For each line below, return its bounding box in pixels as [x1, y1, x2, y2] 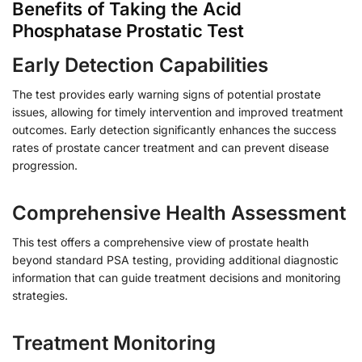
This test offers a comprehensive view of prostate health [12, 234, 309, 249]
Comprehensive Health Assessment [12, 200, 346, 225]
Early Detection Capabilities [12, 53, 268, 77]
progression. [12, 158, 78, 172]
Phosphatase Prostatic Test [12, 19, 244, 41]
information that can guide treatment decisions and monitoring [12, 270, 341, 284]
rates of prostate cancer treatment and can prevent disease [12, 140, 329, 154]
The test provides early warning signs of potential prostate [12, 86, 321, 101]
